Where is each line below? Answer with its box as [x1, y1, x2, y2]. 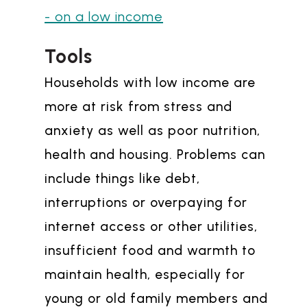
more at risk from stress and [45, 99, 232, 115]
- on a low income [45, 8, 163, 25]
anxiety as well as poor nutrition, [45, 123, 260, 139]
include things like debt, [45, 171, 200, 187]
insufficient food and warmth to [45, 243, 256, 259]
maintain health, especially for [45, 267, 245, 283]
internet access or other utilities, [45, 219, 258, 235]
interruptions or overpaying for [45, 195, 247, 211]
